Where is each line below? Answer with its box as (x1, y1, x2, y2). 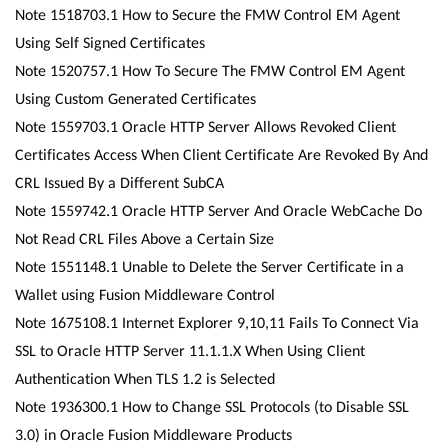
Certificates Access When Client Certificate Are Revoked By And (15, 145, 428, 164)
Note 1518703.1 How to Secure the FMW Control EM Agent (15, 5, 400, 24)
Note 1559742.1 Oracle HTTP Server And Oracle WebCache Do (15, 201, 422, 220)
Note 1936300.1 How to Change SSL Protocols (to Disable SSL (15, 397, 409, 416)
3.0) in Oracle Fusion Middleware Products (15, 425, 292, 444)
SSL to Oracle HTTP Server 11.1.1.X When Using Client (15, 341, 365, 360)
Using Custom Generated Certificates (15, 89, 256, 108)
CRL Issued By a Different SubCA (15, 173, 224, 192)
